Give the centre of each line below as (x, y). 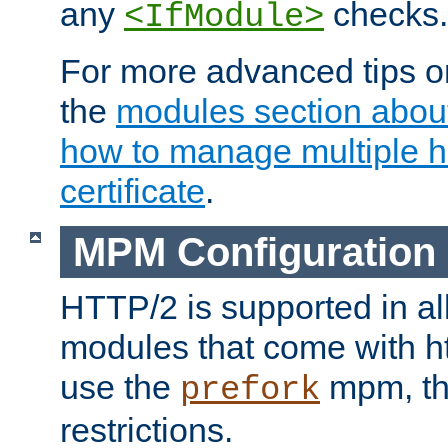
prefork (250, 390)
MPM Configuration (254, 251)
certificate (132, 190)
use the (120, 387)
